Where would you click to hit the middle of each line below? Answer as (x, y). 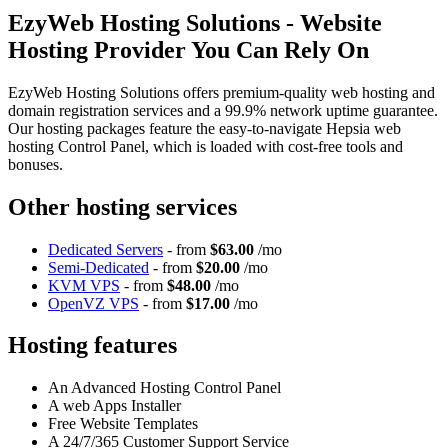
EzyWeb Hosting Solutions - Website (195, 22)
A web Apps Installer (114, 406)
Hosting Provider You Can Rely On (188, 49)
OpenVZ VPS (93, 303)
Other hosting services (122, 206)
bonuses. (35, 164)
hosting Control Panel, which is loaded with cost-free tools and (205, 146)
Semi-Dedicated (98, 267)
